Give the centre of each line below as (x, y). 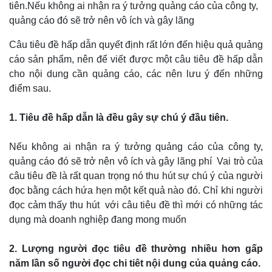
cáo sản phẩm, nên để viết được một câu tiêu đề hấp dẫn (136, 59)
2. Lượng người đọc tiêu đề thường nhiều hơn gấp (136, 249)
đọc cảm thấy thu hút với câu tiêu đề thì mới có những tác (136, 205)
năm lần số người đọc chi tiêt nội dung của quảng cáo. (135, 263)
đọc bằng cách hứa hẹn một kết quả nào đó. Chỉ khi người (136, 190)
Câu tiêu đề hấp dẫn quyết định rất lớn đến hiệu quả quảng (136, 45)
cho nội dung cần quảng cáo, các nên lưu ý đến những (136, 74)
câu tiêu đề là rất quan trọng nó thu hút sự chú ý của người (136, 176)
